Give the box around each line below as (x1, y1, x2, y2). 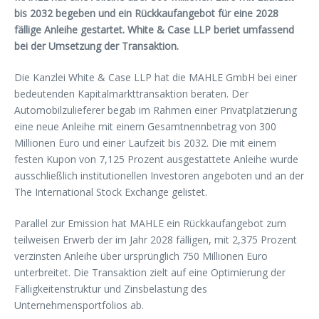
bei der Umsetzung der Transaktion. (14, 39, 179, 53)
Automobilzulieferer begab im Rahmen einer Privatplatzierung (14, 103, 297, 117)
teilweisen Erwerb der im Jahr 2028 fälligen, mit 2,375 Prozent (14, 233, 297, 246)
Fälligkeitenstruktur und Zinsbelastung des (14, 282, 207, 296)
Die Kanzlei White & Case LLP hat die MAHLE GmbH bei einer (14, 70, 297, 84)
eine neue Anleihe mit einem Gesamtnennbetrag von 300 (14, 120, 276, 133)
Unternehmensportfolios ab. (14, 298, 144, 312)
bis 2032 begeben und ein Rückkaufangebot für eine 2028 (14, 6, 278, 20)
